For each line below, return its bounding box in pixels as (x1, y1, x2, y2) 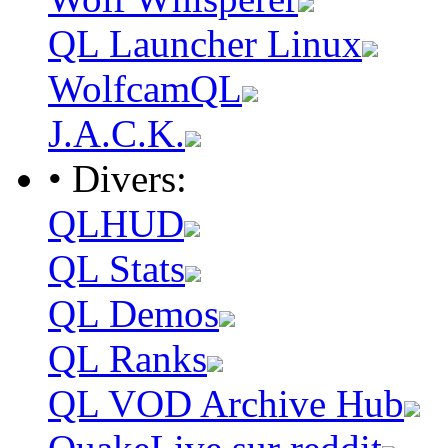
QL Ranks (48, 337, 207, 381)
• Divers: (48, 157, 187, 201)
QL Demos (48, 292, 219, 336)
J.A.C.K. (48, 112, 185, 156)
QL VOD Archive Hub (48, 382, 404, 426)
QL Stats (48, 247, 185, 291)
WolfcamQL (48, 67, 242, 111)
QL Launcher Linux (48, 22, 362, 66)
